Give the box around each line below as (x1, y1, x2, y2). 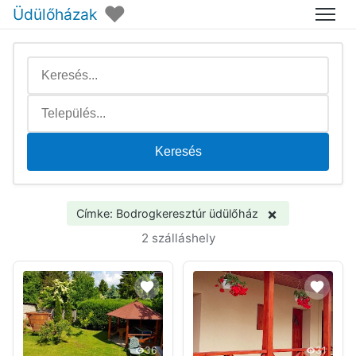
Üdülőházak (13, 4, 97, 24)
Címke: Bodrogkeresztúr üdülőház (75, 207, 258, 220)
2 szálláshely (141, 230, 215, 246)
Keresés (154, 145, 202, 158)
